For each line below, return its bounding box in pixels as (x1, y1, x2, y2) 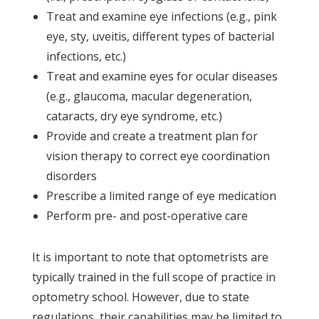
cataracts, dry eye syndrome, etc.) (46, 108, 222, 124)
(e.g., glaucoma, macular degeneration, (46, 88, 252, 104)
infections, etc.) (46, 48, 126, 64)
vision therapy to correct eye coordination (46, 147, 270, 164)
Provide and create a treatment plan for (46, 127, 258, 144)
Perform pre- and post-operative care (46, 207, 248, 224)
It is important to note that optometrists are (31, 249, 268, 265)
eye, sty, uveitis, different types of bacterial (46, 28, 274, 44)
